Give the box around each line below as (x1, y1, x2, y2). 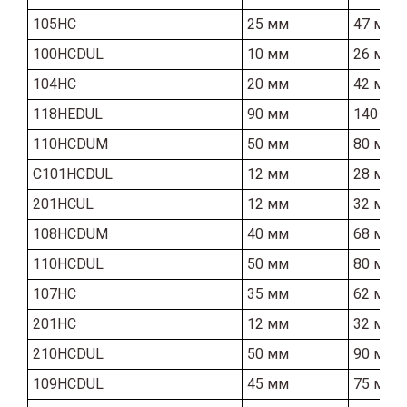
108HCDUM (33, 224, 108, 243)
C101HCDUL (33, 164, 113, 183)
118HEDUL (33, 104, 103, 123)
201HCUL (33, 194, 94, 213)
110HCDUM (33, 134, 108, 153)
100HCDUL (33, 45, 104, 63)
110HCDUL (33, 254, 104, 273)
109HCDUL (33, 374, 104, 392)
